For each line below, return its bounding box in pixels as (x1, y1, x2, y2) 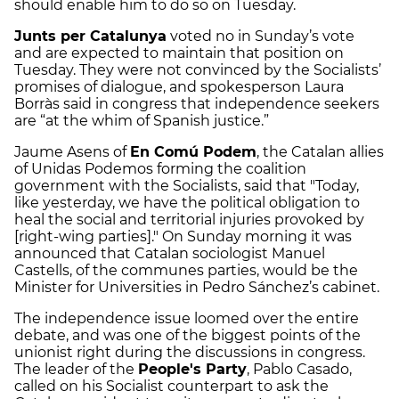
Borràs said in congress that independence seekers (14, 95, 379, 113)
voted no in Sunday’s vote (167, 28, 354, 45)
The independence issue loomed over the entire (14, 310, 359, 328)
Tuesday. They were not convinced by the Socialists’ (14, 61, 381, 79)
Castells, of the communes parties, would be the (14, 262, 358, 280)
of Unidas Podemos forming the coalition (14, 160, 306, 178)
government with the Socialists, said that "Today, (14, 177, 359, 195)
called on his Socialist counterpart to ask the (14, 378, 329, 395)
